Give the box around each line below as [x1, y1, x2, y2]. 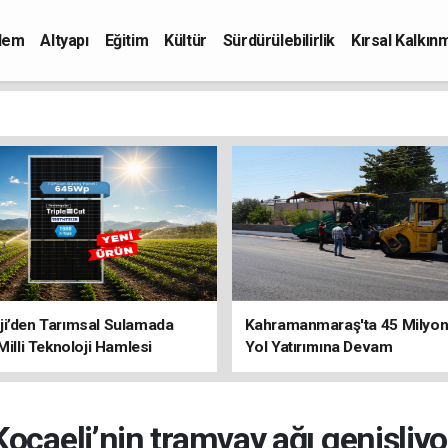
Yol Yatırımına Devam [244, 338, 393, 356]
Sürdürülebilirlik [222, 30, 336, 50]
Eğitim [104, 30, 149, 50]
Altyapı [40, 30, 89, 50]
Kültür [164, 30, 207, 50]
